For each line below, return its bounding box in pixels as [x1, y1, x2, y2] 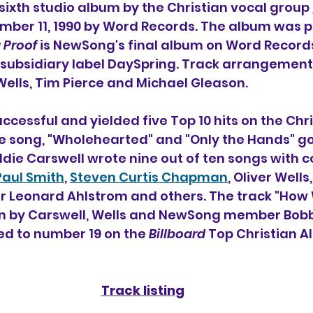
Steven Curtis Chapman [70, 168, 228, 186]
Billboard [149, 225, 205, 242]
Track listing [101, 282, 184, 299]
